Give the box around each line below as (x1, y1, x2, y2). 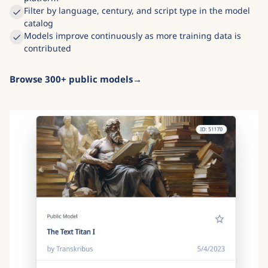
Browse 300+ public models (10, 95, 133, 108)
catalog (24, 39, 53, 51)
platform (24, 14, 59, 26)
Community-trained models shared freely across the (24, 2, 233, 14)
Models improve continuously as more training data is (24, 52, 241, 64)
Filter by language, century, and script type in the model (24, 27, 250, 39)
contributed (24, 65, 71, 77)
